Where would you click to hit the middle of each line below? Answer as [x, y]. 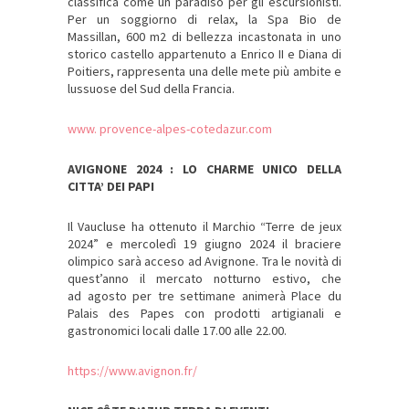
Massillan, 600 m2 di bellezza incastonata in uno [204, 37]
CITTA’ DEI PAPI [111, 187]
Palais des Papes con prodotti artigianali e [204, 314]
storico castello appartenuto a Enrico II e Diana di [204, 54]
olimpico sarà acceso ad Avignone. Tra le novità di [204, 262]
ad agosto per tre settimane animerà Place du [204, 296]
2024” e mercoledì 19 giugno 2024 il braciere [204, 244]
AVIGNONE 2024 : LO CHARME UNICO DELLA [204, 169]
